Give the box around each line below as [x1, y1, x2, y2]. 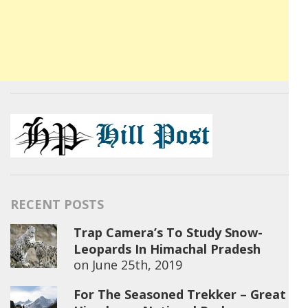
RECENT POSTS [10, 196, 104, 212]
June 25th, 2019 [92, 256, 182, 273]
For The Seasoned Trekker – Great [74, 286, 286, 302]
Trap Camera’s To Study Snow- [74, 224, 263, 241]
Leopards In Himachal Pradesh [74, 241, 261, 257]
